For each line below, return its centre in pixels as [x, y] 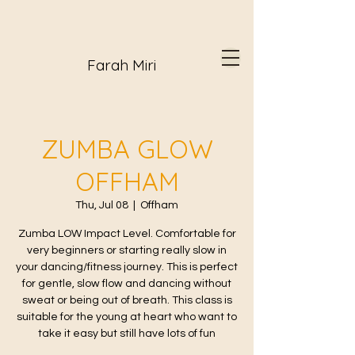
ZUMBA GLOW [127, 149]
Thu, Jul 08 [102, 205]
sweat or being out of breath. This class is [127, 300]
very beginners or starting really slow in [127, 250]
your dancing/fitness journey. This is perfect [127, 267]
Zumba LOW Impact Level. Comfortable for [127, 234]
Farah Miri [122, 65]
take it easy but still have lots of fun [127, 334]
